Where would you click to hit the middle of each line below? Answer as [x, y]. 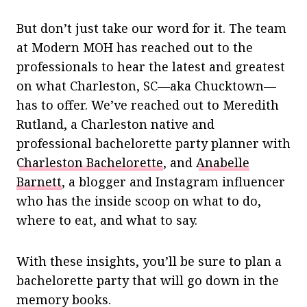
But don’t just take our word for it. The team [151, 28]
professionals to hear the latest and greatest [151, 66]
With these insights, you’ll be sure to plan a [149, 261]
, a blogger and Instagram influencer [173, 181]
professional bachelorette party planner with [153, 143]
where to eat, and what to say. [109, 220]
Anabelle [223, 162]
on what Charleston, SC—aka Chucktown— [146, 85]
